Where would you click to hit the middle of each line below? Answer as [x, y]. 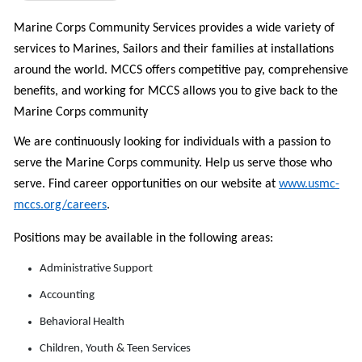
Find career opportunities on [124, 185]
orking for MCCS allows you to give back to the [215, 92]
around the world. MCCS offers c [99, 71]
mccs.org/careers [60, 206]
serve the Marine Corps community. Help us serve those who [173, 164]
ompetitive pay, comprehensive [266, 71]
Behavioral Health [82, 322]
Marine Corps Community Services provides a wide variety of [174, 29]
